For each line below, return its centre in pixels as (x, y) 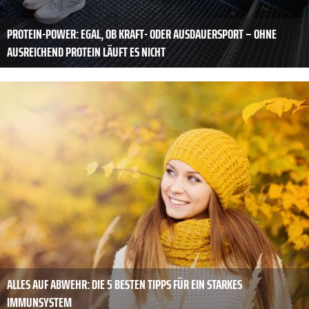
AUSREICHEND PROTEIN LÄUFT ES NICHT (86, 52)
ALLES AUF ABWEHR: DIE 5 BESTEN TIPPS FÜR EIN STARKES (124, 285)
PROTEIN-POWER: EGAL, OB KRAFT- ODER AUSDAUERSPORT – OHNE (142, 34)
